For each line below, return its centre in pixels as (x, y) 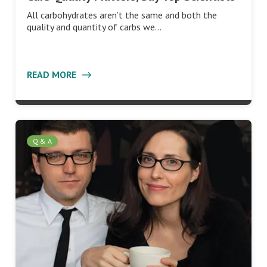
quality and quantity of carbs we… (94, 27)
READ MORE (53, 74)
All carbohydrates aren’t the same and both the (122, 15)
